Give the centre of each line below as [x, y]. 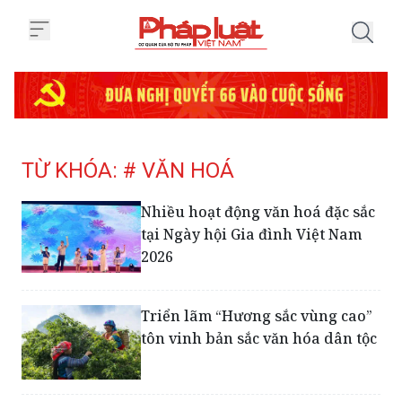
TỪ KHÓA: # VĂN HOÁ [128, 170]
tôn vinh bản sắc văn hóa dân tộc [259, 338]
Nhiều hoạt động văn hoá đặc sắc [258, 211]
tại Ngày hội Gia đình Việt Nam [252, 234]
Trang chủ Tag [243, 60]
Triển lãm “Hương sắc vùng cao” [257, 315]
